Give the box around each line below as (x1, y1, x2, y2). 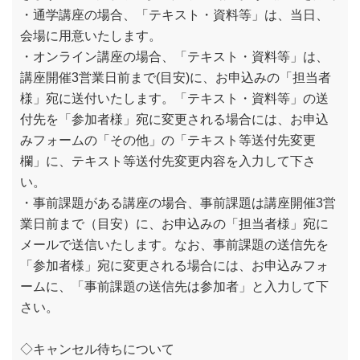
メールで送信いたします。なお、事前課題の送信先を (20, 238, 329, 252)
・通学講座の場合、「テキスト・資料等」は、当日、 (20, 8, 329, 22)
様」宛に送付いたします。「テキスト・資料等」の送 (20, 92, 329, 105)
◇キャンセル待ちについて (20, 342, 174, 356)
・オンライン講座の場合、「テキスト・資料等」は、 (20, 50, 329, 63)
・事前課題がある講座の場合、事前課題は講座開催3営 (20, 196, 336, 210)
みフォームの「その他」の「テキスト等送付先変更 (20, 133, 316, 147)
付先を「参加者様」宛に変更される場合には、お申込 (20, 112, 329, 126)
